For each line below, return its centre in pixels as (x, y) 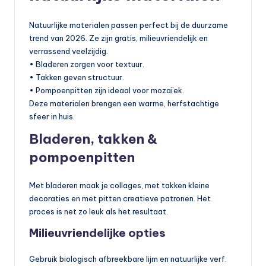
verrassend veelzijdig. (69, 51)
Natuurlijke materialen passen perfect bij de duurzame (129, 25)
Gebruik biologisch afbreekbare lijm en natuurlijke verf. (128, 259)
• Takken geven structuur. (77, 77)
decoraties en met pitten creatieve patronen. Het (120, 199)
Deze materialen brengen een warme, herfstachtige (124, 104)
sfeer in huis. (52, 117)
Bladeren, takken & (93, 139)
